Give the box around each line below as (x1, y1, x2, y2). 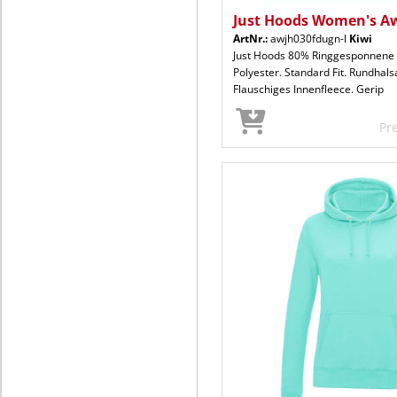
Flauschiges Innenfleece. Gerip (233, 81, 384, 97)
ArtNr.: (233, 30, 268, 46)
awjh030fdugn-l (268, 30, 349, 46)
